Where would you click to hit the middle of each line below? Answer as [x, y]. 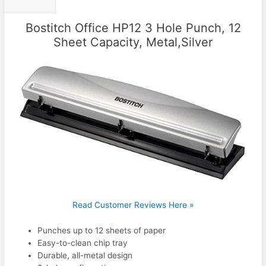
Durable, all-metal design [85, 256]
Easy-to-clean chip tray [83, 243]
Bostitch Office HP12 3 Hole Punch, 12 [133, 28]
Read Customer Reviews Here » [133, 205]
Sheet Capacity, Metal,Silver [133, 42]
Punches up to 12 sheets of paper [102, 231]
